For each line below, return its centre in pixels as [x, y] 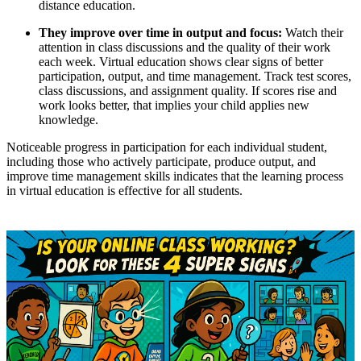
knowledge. [68, 119]
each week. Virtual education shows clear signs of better [181, 61]
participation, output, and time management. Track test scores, [195, 76]
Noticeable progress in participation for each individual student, [167, 147]
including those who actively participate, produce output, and [161, 161]
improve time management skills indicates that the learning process [175, 176]
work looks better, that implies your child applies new [174, 105]
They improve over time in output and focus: [162, 32]
